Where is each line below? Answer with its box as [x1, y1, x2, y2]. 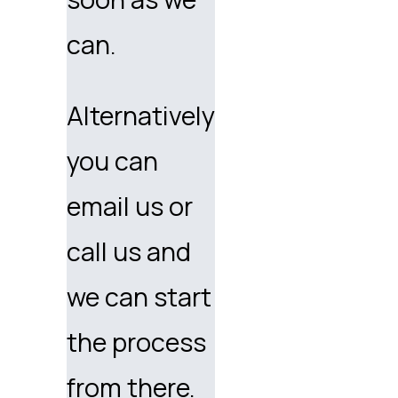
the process [67, 323, 207, 360]
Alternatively [67, 97, 216, 133]
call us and [67, 233, 192, 269]
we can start [67, 278, 212, 314]
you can [67, 142, 159, 179]
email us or [67, 187, 194, 224]
